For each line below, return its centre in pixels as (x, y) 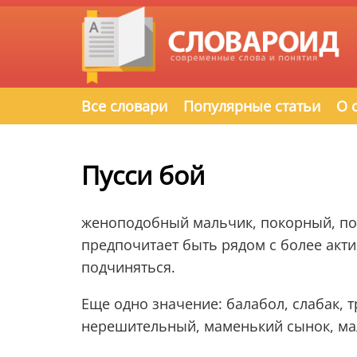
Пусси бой (143, 175)
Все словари (124, 106)
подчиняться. (128, 267)
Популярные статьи (252, 106)
